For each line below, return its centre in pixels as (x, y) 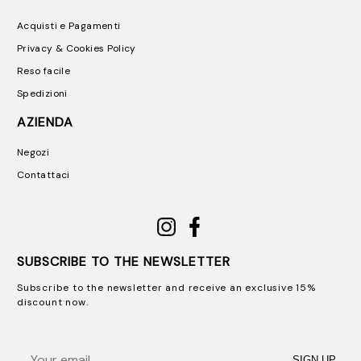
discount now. (53, 302)
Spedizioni (42, 93)
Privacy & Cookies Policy (77, 48)
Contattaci (44, 174)
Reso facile (44, 71)
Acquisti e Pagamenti (69, 26)
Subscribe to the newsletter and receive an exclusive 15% (166, 287)
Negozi (33, 152)
